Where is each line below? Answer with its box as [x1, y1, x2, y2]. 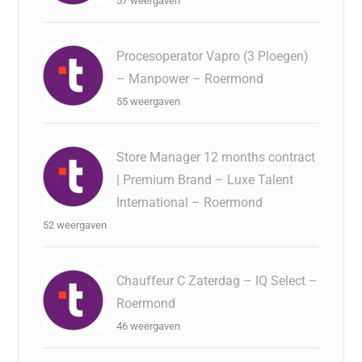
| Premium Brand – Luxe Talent [116, 171, 294, 187]
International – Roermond [116, 194, 263, 210]
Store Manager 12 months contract [116, 149, 316, 165]
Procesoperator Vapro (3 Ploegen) [116, 48, 309, 64]
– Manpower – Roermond [116, 70, 264, 86]
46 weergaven [116, 319, 181, 332]
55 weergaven [116, 95, 181, 107]
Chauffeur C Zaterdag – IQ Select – [116, 272, 318, 288]
